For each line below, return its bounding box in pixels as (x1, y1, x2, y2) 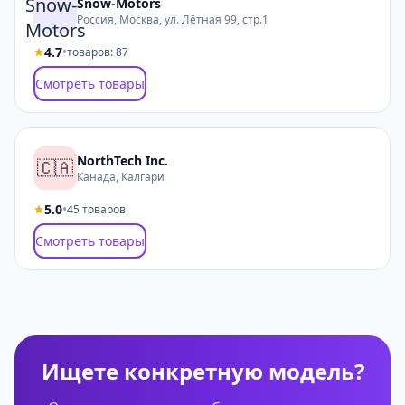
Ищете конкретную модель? (41, 356, 364, 386)
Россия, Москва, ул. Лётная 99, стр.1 (77, 12, 268, 27)
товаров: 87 (67, 44, 128, 60)
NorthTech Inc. (77, 152, 168, 169)
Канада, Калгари (77, 169, 165, 184)
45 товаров (67, 202, 126, 217)
